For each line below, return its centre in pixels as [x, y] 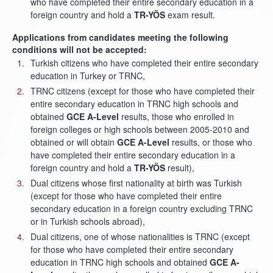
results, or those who [211, 142]
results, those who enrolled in [176, 116]
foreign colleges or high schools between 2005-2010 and [140, 129]
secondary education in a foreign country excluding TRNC [142, 208]
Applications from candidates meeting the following [120, 37]
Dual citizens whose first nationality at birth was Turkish [136, 183]
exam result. [190, 15]
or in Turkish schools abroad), [88, 221]
